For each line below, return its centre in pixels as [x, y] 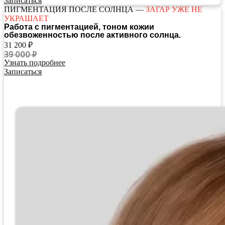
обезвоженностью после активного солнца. [92, 35]
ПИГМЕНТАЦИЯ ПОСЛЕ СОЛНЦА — [75, 10]
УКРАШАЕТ [26, 19]
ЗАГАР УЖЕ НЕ [174, 10]
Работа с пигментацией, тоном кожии [79, 27]
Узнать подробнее [35, 63]
